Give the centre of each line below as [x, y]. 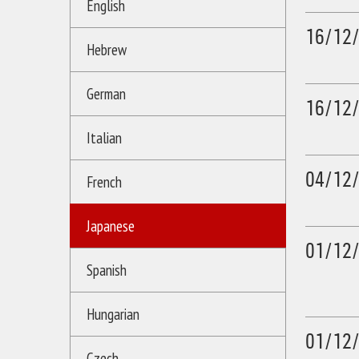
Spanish [107, 271]
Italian [104, 139]
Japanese [111, 227]
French [104, 183]
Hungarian [113, 315]
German [106, 95]
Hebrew [107, 51]
